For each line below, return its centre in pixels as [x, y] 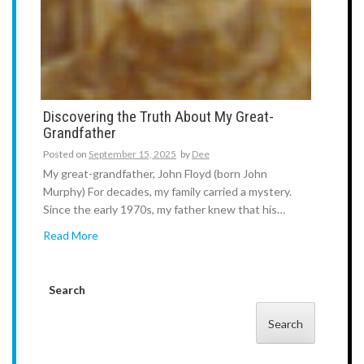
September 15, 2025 [132, 154]
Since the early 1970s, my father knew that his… [164, 209]
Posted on [66, 154]
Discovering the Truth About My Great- [158, 116]
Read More [71, 236]
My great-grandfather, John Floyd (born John [155, 173]
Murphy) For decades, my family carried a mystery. [167, 191]
